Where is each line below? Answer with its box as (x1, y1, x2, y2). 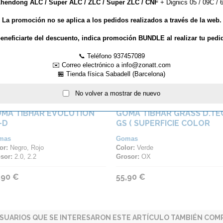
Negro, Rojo (8, 144, 44, 151)
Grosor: (116, 153, 139, 160)
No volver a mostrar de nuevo (69, 89, 160, 97)
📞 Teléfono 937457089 (78, 52, 145, 60)
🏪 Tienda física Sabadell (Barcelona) (58, 70, 165, 78)
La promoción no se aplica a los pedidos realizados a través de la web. (1, 16, 222, 24)
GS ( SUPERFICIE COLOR (116, 118, 210, 128)
